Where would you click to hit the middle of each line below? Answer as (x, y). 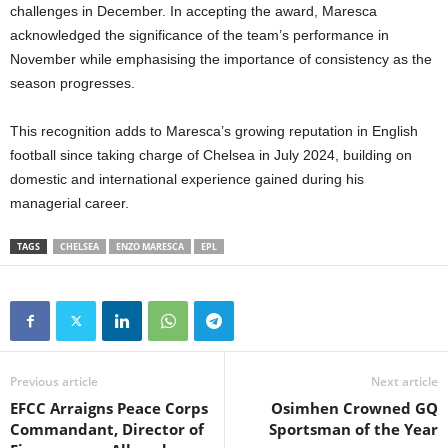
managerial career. (69, 203)
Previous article (54, 381)
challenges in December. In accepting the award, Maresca (193, 11)
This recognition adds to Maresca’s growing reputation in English (214, 131)
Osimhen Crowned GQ (354, 408)
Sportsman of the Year (353, 429)
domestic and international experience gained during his (187, 179)
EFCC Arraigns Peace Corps (109, 408)
